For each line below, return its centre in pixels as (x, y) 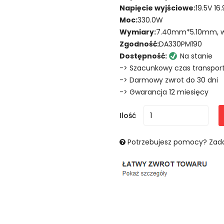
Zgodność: (139, 44)
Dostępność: (143, 56)
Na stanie (196, 56)
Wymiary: (138, 32)
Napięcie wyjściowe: (157, 8)
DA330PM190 (180, 44)
